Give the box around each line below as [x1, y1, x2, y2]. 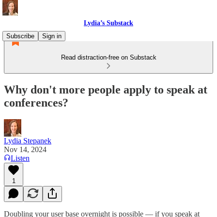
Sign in [42, 32, 62, 40]
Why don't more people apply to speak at [4, 83, 207, 96]
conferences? [4, 96, 68, 109]
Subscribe [6, 32, 34, 40]
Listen [11, 154, 30, 162]
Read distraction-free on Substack [61, 54, 156, 61]
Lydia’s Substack [84, 19, 133, 27]
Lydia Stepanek [4, 136, 51, 145]
